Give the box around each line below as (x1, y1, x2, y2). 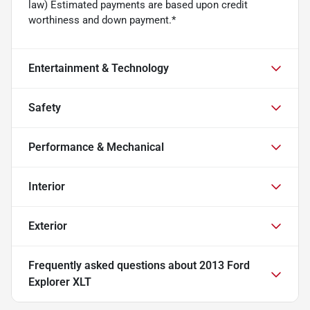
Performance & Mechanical (28, 140, 164, 154)
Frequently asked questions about (28, 258, 199, 272)
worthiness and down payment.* (28, 13, 176, 26)
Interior (28, 179, 65, 193)
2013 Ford (199, 258, 250, 272)
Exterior (28, 219, 67, 232)
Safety (28, 100, 61, 114)
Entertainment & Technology (28, 61, 169, 75)
